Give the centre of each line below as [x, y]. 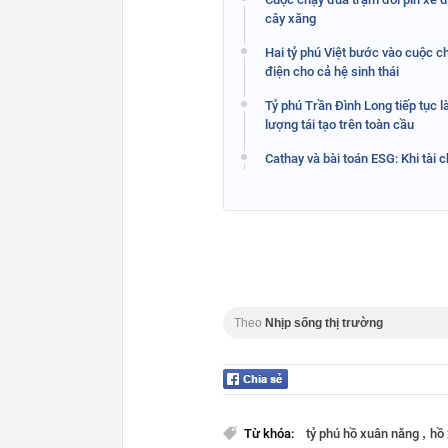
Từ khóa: [270, 433]
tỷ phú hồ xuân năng [364, 433]
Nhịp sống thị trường [324, 322]
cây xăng [290, 18]
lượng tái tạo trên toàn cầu [339, 124]
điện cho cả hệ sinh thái [332, 71]
